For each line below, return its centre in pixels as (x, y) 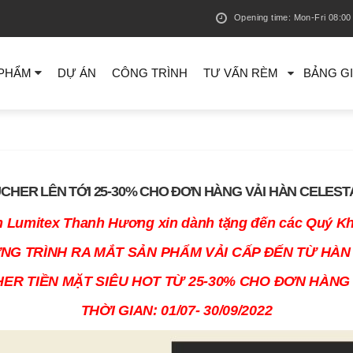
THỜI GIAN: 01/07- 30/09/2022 (176, 311)
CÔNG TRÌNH (150, 73)
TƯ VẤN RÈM (241, 73)
